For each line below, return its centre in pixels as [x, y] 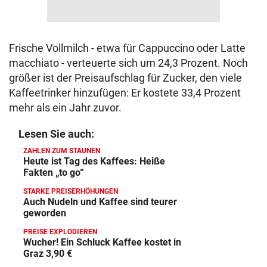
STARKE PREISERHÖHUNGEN [71, 191]
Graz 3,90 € [48, 254]
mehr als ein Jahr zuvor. [65, 108]
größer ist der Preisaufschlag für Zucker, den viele [125, 78]
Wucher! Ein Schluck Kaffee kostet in [102, 242]
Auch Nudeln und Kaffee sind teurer [100, 202]
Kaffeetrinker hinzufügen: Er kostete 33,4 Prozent [125, 93]
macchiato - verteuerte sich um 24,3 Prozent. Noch [128, 63]
